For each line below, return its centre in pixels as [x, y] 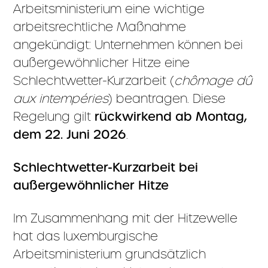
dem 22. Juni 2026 [70, 135]
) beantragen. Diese [167, 98]
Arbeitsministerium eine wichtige [109, 9]
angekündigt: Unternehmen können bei [128, 45]
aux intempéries [61, 98]
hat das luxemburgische [86, 236]
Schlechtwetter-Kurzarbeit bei [106, 167]
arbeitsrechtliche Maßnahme [100, 27]
